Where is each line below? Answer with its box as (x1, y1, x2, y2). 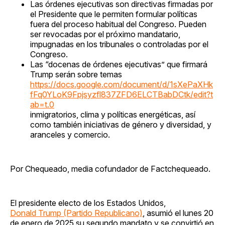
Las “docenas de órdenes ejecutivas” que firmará (30, 59, 207, 69)
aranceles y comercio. (30, 129, 110, 140)
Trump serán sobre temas (30, 69, 122, 79)
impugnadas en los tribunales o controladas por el (30, 39, 208, 49)
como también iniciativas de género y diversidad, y (30, 119, 211, 130)
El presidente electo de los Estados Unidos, (10, 197, 166, 208)
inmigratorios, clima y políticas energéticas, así (30, 109, 195, 120)
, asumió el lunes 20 (143, 207, 213, 218)
